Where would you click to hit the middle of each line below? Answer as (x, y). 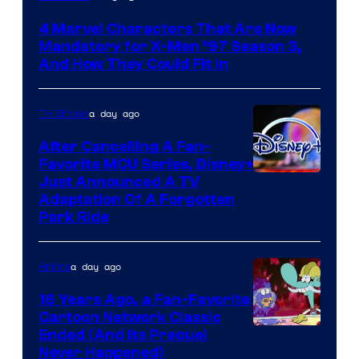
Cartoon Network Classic (130, 318)
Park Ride (74, 218)
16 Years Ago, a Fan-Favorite (144, 300)
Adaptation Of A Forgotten (137, 200)
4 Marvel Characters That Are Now (167, 29)
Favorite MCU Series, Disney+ (146, 165)
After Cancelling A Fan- (125, 147)
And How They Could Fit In (133, 65)
